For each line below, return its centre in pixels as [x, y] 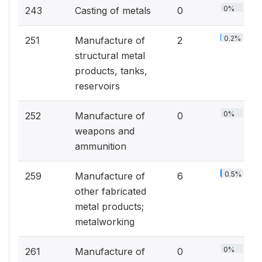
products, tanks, [111, 71]
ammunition [101, 146]
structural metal [110, 56]
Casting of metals [113, 11]
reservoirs [97, 86]
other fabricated [111, 191]
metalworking [105, 222]
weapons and [105, 131]
